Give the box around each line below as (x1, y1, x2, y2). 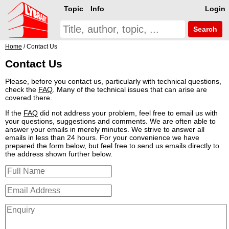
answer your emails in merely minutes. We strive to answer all (5, 125, 204, 134)
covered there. (5, 94, 52, 102)
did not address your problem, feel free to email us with (38, 109, 218, 118)
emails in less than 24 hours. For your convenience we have (5, 133, 199, 142)
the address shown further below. (5, 150, 112, 158)
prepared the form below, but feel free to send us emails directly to (5, 142, 219, 150)
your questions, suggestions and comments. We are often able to (5, 117, 216, 126)
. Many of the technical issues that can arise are (53, 85, 207, 94)
